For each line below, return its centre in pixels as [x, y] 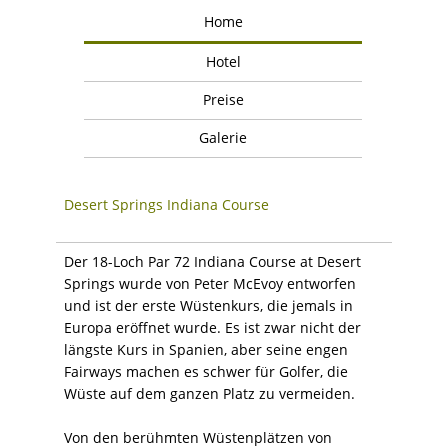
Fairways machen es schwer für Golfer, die [206, 371]
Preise [223, 99]
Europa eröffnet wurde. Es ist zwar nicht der [212, 327]
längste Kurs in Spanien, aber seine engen [206, 349]
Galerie [223, 137]
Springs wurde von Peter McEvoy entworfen [210, 283]
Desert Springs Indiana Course [166, 204]
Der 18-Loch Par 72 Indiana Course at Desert [212, 261]
